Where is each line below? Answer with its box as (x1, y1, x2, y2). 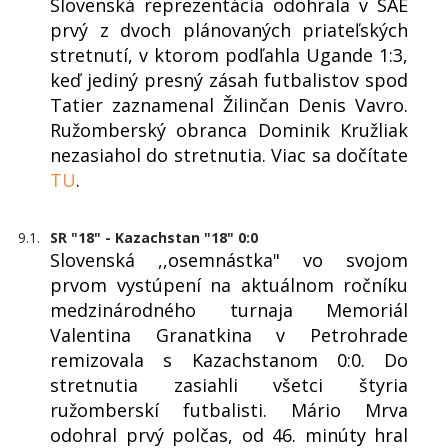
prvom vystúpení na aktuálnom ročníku (50, 273, 408, 298)
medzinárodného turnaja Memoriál (50, 298, 408, 323)
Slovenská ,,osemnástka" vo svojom (50, 248, 408, 273)
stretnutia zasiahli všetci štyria (50, 373, 408, 398)
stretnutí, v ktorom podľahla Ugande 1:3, (50, 43, 408, 68)
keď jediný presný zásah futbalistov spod (50, 68, 408, 93)
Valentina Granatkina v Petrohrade (50, 323, 408, 348)
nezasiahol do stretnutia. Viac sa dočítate (50, 143, 408, 168)
